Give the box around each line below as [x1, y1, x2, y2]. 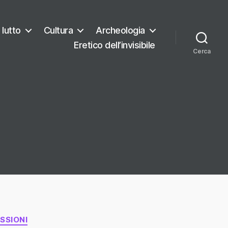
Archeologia [96, 24, 145, 36]
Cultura [43, 24, 73, 36]
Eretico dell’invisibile [74, 39, 155, 50]
